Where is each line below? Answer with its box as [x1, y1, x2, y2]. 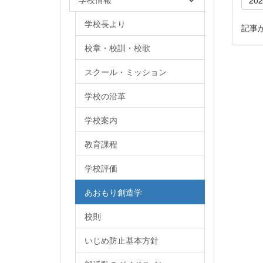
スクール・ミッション [85, 65, 167, 77]
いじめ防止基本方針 [85, 234, 159, 246]
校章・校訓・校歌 [85, 41, 150, 53]
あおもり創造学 [85, 186, 142, 198]
